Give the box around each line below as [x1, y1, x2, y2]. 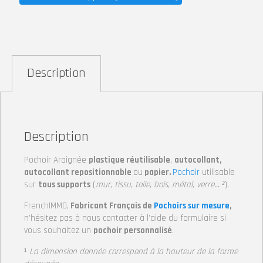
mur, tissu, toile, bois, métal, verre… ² [96, 179, 225, 190]
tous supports [38, 179, 90, 190]
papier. [143, 167, 173, 178]
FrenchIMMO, [24, 200, 69, 211]
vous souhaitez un [24, 225, 93, 236]
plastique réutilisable [89, 154, 170, 166]
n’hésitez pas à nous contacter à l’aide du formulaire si [24, 213, 226, 224]
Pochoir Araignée [24, 154, 89, 166]
